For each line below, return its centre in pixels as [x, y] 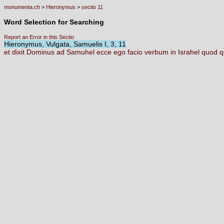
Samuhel [81, 52]
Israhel [190, 52]
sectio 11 [92, 7]
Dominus [41, 52]
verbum [157, 52]
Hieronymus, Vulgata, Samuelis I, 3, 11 [65, 44]
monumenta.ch [22, 7]
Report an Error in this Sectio [39, 37]
